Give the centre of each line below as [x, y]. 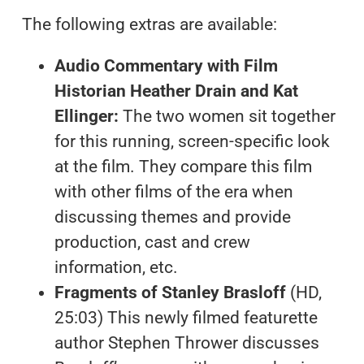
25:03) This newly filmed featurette [186, 317]
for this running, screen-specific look [192, 141]
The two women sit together [229, 116]
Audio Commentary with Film [166, 65]
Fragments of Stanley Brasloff [172, 292]
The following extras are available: [149, 24]
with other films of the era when [173, 191]
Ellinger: [88, 116]
